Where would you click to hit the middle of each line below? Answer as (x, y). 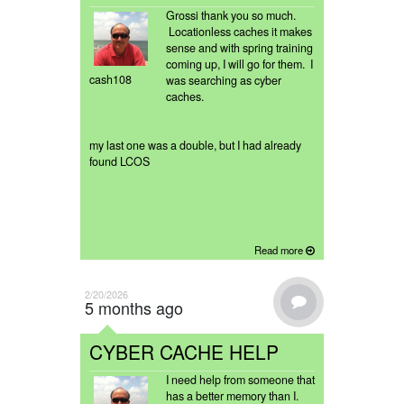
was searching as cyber (224, 81)
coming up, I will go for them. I (239, 64)
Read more (280, 250)
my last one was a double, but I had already (195, 146)
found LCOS (119, 162)
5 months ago (134, 308)
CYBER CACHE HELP (184, 352)
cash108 (110, 80)
